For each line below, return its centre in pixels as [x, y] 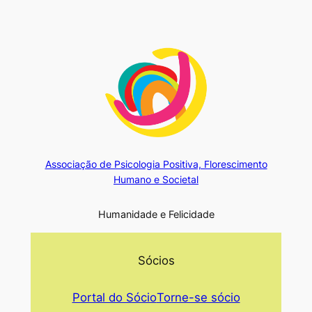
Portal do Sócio [114, 297]
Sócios [156, 260]
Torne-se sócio [198, 297]
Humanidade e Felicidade [156, 214]
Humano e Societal [156, 179]
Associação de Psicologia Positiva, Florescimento [156, 164]
